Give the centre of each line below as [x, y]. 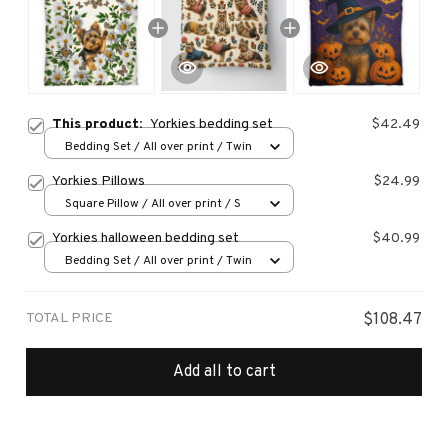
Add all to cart [224, 371]
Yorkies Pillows [98, 182]
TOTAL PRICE [69, 319]
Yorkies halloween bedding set [145, 239]
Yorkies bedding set [211, 125]
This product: [101, 125]
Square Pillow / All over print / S [153, 203]
